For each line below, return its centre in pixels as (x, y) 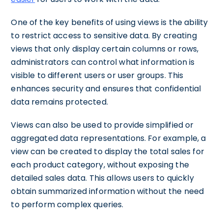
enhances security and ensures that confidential (106, 89)
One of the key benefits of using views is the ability (110, 22)
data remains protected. (59, 102)
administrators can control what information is (103, 62)
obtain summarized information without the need (108, 191)
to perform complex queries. (67, 205)
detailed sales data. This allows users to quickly (102, 178)
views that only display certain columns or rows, (105, 49)
